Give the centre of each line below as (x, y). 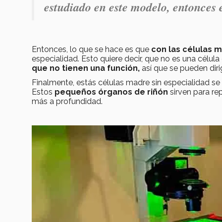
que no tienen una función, (86, 68)
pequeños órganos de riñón (111, 92)
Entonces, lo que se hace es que (91, 49)
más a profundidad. (68, 101)
